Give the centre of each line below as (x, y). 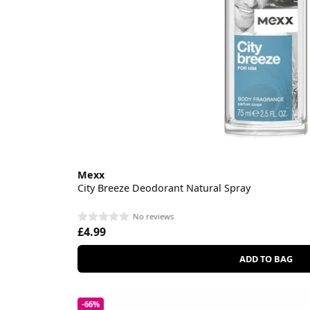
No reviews (153, 216)
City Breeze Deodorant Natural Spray (164, 188)
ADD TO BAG (266, 258)
